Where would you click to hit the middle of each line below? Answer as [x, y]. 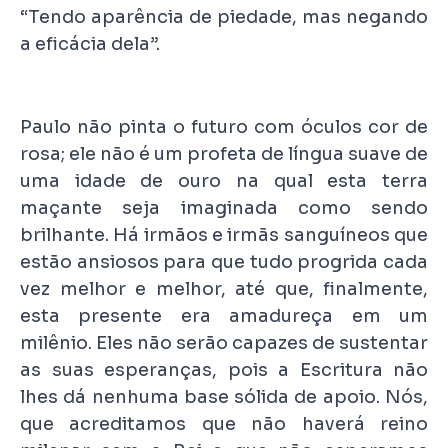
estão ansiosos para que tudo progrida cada [224, 261]
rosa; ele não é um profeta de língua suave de [224, 153]
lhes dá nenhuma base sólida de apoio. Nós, [224, 396]
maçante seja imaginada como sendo [224, 207]
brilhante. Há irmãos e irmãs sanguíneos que [224, 234]
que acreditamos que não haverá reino [224, 423]
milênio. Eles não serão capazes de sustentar [224, 342]
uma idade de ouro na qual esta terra [224, 180]
